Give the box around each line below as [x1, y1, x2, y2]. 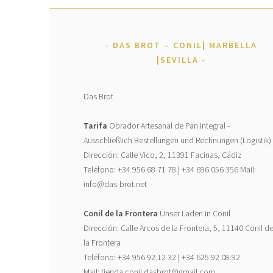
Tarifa [83, 119, 109, 131]
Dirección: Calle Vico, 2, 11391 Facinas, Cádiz [83, 149, 242, 160]
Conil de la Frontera [83, 207, 158, 219]
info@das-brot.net [83, 178, 147, 190]
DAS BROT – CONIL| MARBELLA [112, 39, 257, 51]
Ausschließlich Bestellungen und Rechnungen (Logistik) [83, 134, 271, 146]
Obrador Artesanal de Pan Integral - [108, 119, 230, 131]
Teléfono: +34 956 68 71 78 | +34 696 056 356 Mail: [83, 163, 256, 175]
